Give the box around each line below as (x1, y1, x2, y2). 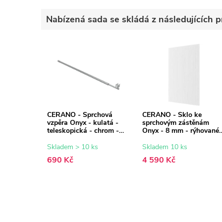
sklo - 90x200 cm (142, 134, 197, 144)
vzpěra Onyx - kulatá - (47, 118, 118, 128)
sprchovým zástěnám (142, 118, 209, 128)
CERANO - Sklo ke (142, 110, 202, 120)
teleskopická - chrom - (47, 126, 119, 136)
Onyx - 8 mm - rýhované (142, 126, 219, 136)
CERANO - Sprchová (47, 110, 112, 120)
